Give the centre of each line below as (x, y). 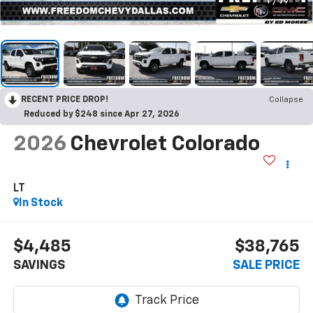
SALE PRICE (267, 266)
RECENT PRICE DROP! (65, 100)
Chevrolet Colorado (165, 144)
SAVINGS (39, 266)
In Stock (41, 203)
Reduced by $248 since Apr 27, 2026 (102, 114)
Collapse (286, 100)
